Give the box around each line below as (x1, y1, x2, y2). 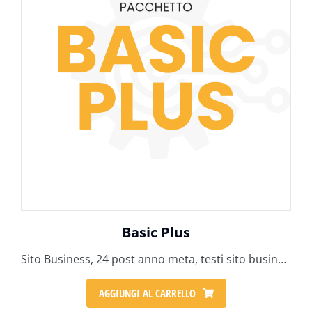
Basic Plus (122, 223, 190, 242)
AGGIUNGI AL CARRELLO (98, 286, 196, 300)
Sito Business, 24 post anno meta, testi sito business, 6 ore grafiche (278, 251, 286, 267)
